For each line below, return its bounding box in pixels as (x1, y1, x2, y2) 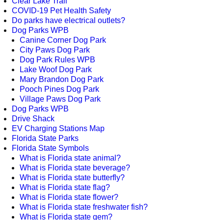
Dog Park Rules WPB (20, 55, 95, 64)
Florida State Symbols (12, 144, 89, 153)
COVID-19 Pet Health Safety (12, 6, 111, 15)
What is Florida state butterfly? (20, 173, 125, 182)
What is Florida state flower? (20, 193, 118, 202)
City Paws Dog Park (20, 46, 90, 55)
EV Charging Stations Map (12, 124, 105, 133)
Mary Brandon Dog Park (20, 75, 104, 84)
